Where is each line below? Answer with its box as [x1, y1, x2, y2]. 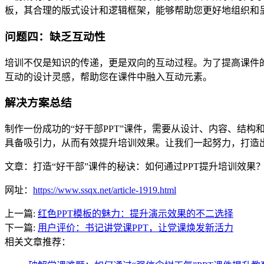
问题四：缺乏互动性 [5, 30, 105, 43]
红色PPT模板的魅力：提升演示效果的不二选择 [38, 209, 233, 219]
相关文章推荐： [5, 237, 71, 247]
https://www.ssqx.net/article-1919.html [33, 185, 176, 196]
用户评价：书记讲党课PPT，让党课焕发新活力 [38, 223, 233, 233]
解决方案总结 [5, 97, 72, 110]
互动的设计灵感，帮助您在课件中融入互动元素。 [5, 71, 212, 82]
